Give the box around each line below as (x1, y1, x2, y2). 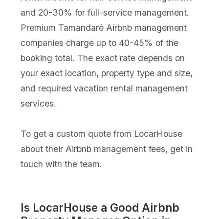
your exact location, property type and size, (21, 67, 193, 78)
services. (21, 98, 57, 109)
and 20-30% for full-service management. (21, 7, 190, 18)
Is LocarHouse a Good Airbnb (21, 200, 180, 214)
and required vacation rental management (21, 83, 188, 93)
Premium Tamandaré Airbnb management (21, 22, 187, 33)
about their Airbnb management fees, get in (21, 143, 193, 154)
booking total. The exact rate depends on (21, 52, 185, 63)
